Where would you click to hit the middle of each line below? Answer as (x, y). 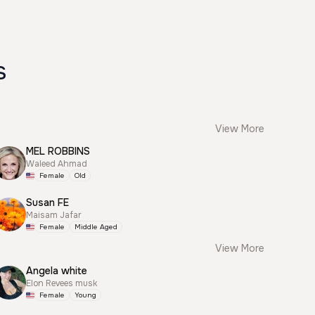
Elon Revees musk (62, 283)
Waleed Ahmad (57, 164)
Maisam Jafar (54, 215)
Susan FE (48, 202)
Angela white (57, 271)
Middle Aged (96, 227)
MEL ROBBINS (58, 151)
